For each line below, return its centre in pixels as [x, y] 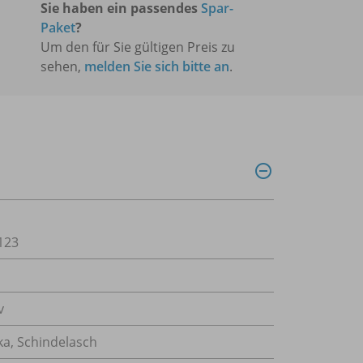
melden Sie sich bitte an [157, 66]
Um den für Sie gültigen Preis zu [138, 47]
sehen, [62, 66]
